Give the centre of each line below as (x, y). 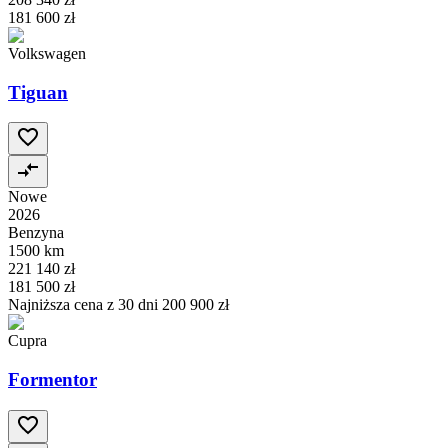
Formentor (52, 380)
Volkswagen (47, 53)
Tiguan (38, 92)
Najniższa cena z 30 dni (85, 305)
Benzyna (36, 233)
